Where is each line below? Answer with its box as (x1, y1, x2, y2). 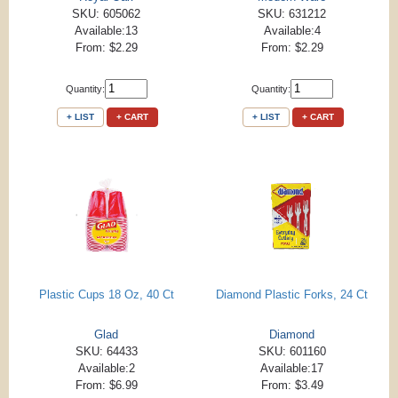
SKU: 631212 (258, 6, 326, 20)
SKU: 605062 (72, 6, 140, 20)
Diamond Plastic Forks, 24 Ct (216, 287, 368, 301)
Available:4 (263, 23, 321, 37)
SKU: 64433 (75, 344, 138, 358)
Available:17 (260, 361, 323, 375)
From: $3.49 (260, 378, 323, 392)
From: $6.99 (75, 378, 138, 392)
